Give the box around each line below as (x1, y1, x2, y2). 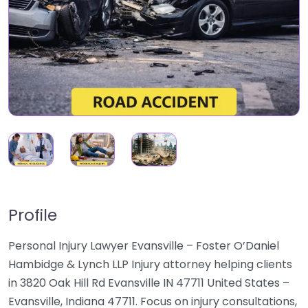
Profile (8, 203, 57, 227)
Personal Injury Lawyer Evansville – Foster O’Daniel (8, 238, 279, 254)
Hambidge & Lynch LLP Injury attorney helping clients (8, 256, 292, 273)
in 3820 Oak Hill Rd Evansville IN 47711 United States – (8, 275, 289, 291)
